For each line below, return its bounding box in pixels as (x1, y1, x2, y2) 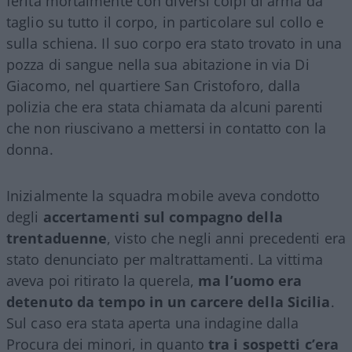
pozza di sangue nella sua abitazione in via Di (6, 54, 310, 74)
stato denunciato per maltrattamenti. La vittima (6, 249, 323, 269)
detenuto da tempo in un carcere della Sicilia (6, 291, 331, 311)
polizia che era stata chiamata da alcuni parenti (6, 97, 323, 116)
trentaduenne (6, 228, 108, 247)
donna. (6, 139, 53, 159)
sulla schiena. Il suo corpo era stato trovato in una (6, 33, 343, 53)
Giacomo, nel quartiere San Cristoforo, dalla (6, 75, 301, 95)
